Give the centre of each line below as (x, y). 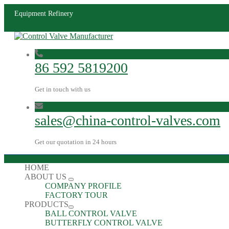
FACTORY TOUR (76, 195)
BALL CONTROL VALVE (91, 213)
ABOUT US (47, 177)
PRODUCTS (47, 204)
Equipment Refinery (44, 13)
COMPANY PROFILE (83, 186)
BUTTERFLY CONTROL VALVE (104, 223)
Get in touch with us (63, 89)
